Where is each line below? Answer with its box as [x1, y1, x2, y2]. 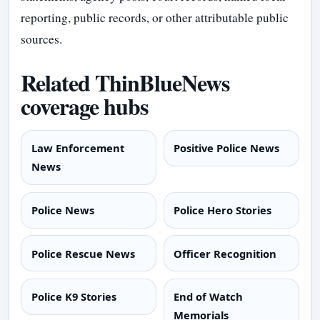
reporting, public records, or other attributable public [21, 9, 289, 26]
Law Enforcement [31, 141, 124, 156]
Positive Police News [174, 141, 280, 156]
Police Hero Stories [174, 203, 272, 218]
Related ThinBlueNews [21, 65, 229, 99]
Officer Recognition [174, 246, 277, 261]
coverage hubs [21, 89, 149, 123]
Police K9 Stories [31, 289, 116, 304]
